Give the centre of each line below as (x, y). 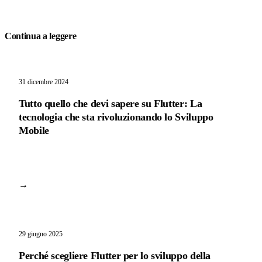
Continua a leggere (41, 36)
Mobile (34, 131)
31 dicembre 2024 (44, 82)
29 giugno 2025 (41, 234)
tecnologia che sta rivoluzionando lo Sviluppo (116, 117)
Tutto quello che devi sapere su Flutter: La (111, 104)
